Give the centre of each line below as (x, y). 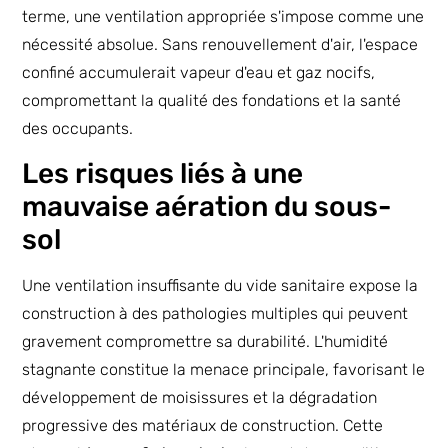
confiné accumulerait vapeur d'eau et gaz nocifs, (199, 72)
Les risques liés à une (163, 174)
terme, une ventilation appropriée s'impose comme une (223, 16)
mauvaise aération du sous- (207, 207)
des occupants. (78, 128)
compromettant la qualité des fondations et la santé (212, 100)
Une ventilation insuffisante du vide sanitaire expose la (220, 286)
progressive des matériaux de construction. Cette (203, 426)
